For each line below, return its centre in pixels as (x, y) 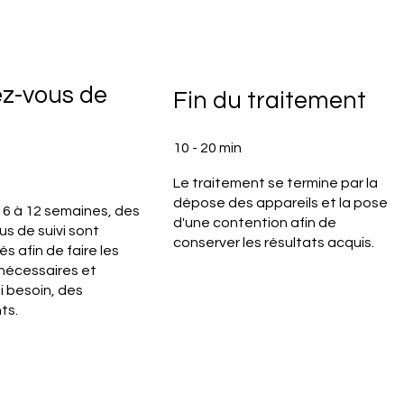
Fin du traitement (269, 101)
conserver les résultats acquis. (273, 242)
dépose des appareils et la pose (280, 202)
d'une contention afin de (254, 222)
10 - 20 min (207, 148)
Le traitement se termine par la (275, 183)
